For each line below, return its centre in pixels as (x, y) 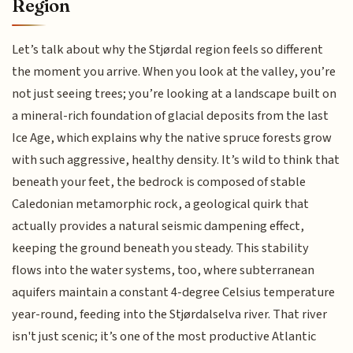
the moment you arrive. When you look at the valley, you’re (174, 71)
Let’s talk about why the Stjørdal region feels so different (168, 49)
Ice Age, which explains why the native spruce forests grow (172, 137)
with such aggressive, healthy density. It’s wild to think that (176, 160)
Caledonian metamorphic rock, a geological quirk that (161, 204)
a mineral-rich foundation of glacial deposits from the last (171, 115)
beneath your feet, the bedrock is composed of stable (159, 182)
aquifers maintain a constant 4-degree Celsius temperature (174, 292)
